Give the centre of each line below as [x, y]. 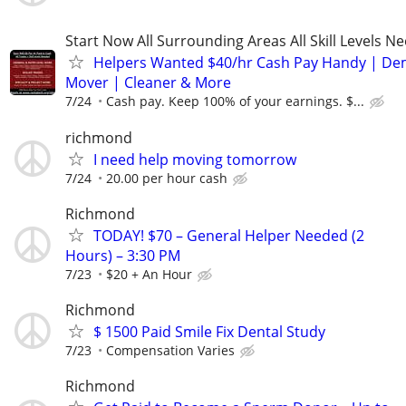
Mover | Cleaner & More [148, 83]
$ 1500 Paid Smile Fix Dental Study [209, 331]
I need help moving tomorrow [195, 159]
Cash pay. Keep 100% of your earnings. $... [235, 101]
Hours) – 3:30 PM [123, 255]
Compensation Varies [170, 350]
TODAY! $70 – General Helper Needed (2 [229, 235]
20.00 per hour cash [167, 178]
